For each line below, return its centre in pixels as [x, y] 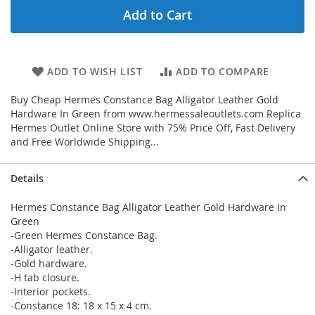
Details [27, 179]
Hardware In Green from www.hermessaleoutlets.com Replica [156, 114]
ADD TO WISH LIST [95, 72]
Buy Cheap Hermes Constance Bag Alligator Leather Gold [144, 100]
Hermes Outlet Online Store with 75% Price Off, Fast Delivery [153, 128]
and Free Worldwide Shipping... [85, 142]
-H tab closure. [45, 278]
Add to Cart [157, 15]
